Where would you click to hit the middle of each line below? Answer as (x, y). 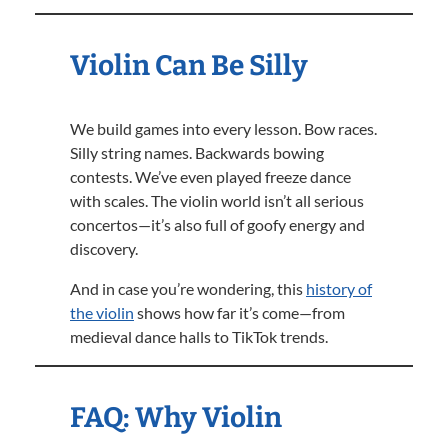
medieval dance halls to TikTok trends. (199, 336)
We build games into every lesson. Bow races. (223, 128)
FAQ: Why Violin (176, 417)
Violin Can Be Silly (189, 65)
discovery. (104, 248)
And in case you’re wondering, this (188, 288)
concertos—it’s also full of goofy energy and (217, 224)
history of (339, 288)
